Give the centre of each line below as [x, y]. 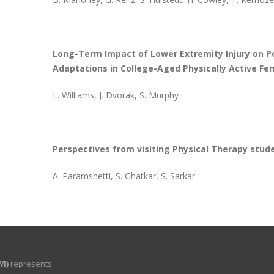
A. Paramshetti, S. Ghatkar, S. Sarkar [124, 176]
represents [30, 264]
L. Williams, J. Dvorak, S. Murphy [115, 95]
